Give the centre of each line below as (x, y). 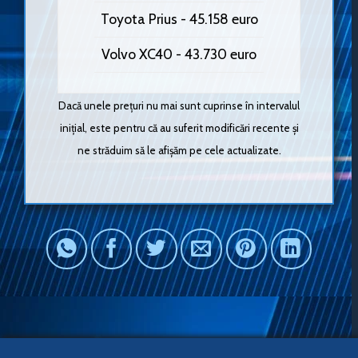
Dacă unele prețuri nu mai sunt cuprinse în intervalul (179, 105)
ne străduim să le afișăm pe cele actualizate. (179, 150)
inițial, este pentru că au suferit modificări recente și (179, 127)
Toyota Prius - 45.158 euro (179, 19)
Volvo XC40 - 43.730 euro (179, 54)
